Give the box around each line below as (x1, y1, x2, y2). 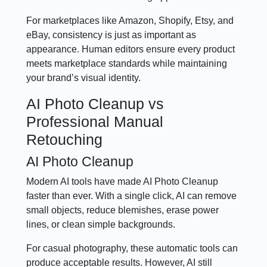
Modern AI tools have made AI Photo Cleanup (26, 176, 219, 187)
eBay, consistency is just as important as (26, 29, 197, 40)
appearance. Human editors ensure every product (26, 44, 235, 54)
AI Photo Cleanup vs (26, 95, 164, 112)
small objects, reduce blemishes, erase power (26, 204, 219, 215)
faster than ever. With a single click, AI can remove (26, 190, 237, 201)
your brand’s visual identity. (26, 72, 141, 83)
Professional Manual (26, 113, 164, 130)
